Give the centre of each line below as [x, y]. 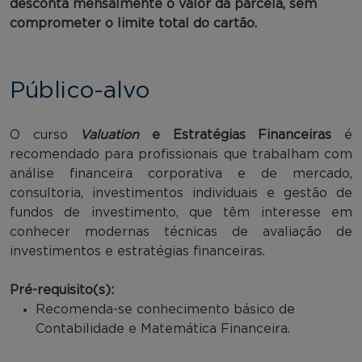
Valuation [110, 135]
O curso [45, 135]
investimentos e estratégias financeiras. [137, 251]
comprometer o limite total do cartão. [133, 23]
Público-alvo [80, 91]
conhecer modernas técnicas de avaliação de [181, 232]
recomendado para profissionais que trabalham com [181, 154]
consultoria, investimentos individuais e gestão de [181, 193]
